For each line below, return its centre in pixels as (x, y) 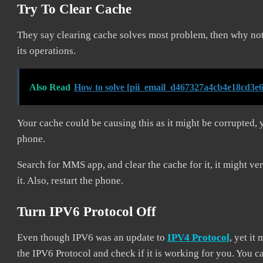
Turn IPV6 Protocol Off (87, 212)
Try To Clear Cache (74, 9)
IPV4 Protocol (198, 237)
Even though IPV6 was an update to (92, 237)
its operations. (46, 51)
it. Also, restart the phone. (70, 181)
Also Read (50, 87)
